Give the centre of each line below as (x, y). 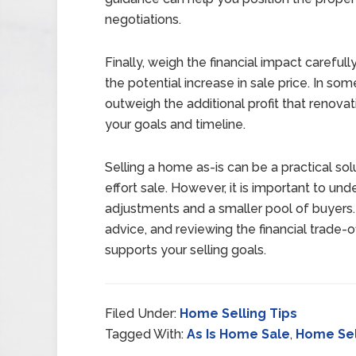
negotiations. (143, 19)
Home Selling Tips (238, 313)
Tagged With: (146, 334)
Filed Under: (142, 313)
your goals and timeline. (175, 124)
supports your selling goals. (186, 250)
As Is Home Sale (238, 334)
